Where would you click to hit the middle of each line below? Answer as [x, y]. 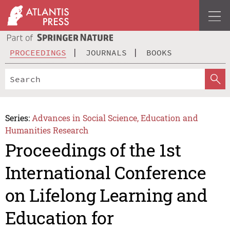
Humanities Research [46, 130]
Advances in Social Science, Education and [115, 118]
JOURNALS [106, 52]
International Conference [106, 172]
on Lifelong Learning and [106, 195]
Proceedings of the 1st [93, 150]
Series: [17, 118]
